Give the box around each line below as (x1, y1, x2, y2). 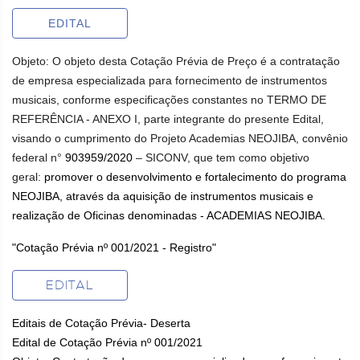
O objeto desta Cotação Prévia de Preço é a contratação (52, 55, 340, 67)
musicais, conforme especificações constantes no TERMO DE (12, 93, 326, 106)
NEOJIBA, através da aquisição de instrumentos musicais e (12, 190, 313, 202)
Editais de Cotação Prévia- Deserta (12, 317, 190, 329)
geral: (12, 170, 44, 183)
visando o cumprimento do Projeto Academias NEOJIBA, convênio (12, 132, 348, 145)
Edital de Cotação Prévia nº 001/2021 (12, 336, 202, 349)
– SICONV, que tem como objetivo (136, 151, 309, 164)
